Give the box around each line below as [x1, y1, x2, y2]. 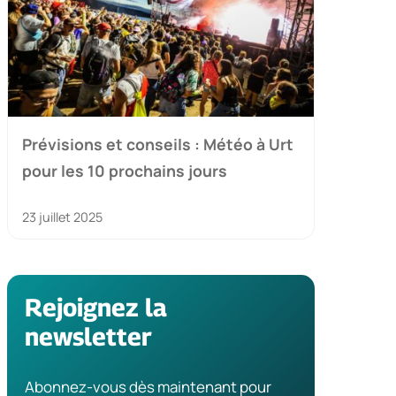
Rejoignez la [25, 292, 167, 322]
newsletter [25, 321, 152, 351]
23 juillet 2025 [22, 208, 103, 225]
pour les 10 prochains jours [22, 159, 227, 181]
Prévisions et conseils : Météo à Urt [22, 133, 293, 155]
